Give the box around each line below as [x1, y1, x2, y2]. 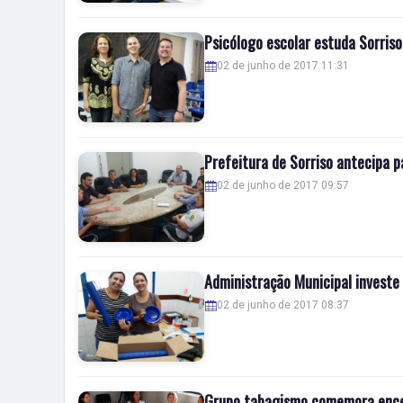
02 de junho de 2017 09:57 [217, 179, 349, 192]
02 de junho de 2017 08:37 [217, 299, 349, 311]
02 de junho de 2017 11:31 [217, 59, 349, 72]
